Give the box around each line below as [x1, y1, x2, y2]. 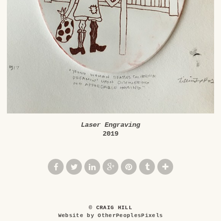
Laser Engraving [81, 120, 140, 129]
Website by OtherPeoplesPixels [58, 212, 163, 219]
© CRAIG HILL [88, 204, 133, 211]
